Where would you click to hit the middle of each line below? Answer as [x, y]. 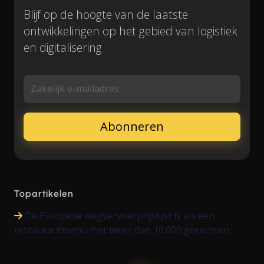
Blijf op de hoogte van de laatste [106, 15]
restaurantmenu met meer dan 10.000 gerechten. [123, 230]
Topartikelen [44, 194]
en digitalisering [63, 48]
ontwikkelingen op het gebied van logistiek [131, 31]
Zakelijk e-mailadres [75, 89]
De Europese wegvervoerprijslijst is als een [120, 216]
